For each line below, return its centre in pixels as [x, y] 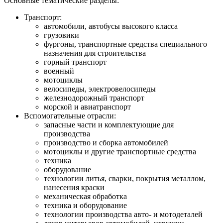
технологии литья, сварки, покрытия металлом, [125, 178]
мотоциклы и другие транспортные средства [120, 151]
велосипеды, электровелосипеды [100, 89]
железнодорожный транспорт [94, 98]
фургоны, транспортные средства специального [125, 44]
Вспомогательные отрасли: [70, 115]
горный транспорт [75, 62]
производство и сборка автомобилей [106, 142]
